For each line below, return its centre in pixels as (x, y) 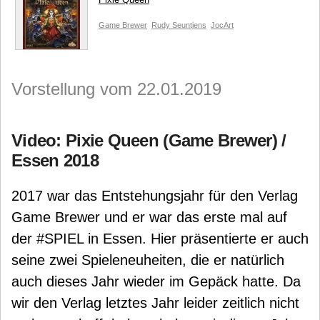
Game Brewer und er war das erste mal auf (149, 217)
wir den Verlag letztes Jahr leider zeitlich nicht (155, 303)
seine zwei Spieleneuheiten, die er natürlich (148, 260)
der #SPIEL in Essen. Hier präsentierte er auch (160, 239)
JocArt (222, 25)
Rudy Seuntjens (179, 25)
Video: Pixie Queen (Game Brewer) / (149, 140)
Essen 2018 (55, 160)
